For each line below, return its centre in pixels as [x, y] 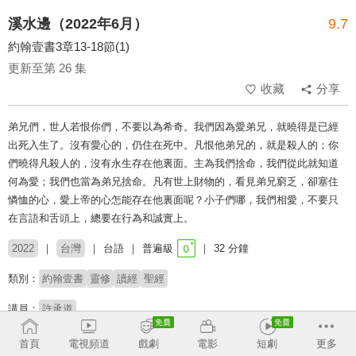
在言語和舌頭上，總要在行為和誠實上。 [101, 219]
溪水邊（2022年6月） [78, 24]
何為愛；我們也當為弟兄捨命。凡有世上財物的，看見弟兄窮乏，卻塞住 [173, 182]
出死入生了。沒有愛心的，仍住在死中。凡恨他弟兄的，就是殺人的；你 [173, 145]
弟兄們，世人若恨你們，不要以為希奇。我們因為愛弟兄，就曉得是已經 [173, 127]
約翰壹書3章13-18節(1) [69, 47]
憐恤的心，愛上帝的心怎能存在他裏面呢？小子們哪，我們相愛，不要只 [173, 200]
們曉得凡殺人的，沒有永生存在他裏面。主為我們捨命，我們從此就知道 [173, 164]
